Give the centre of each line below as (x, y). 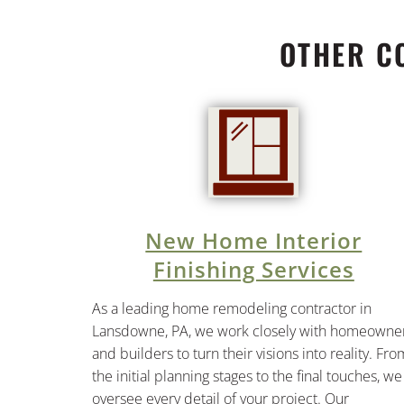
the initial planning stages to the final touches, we (247, 376)
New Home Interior (254, 240)
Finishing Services (253, 269)
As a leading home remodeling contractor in (232, 308)
